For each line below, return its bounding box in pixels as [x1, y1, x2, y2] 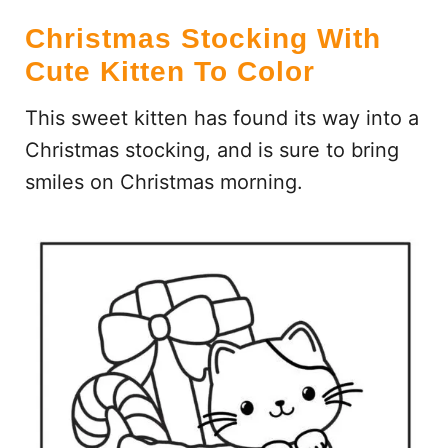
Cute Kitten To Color [24, 55, 315, 87]
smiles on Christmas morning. [24, 169, 303, 194]
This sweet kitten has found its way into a [24, 105, 419, 130]
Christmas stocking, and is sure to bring [24, 137, 399, 162]
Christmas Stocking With [24, 22, 381, 54]
